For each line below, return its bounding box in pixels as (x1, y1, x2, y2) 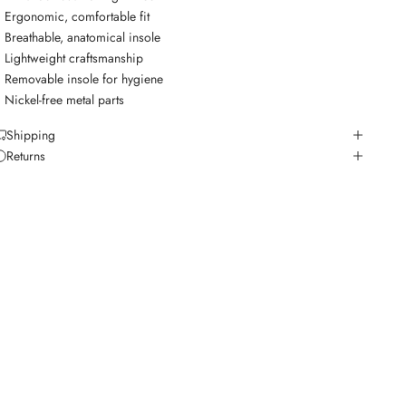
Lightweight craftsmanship (5, 48, 144, 67)
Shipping (6, 125, 56, 144)
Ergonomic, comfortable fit (5, 6, 150, 25)
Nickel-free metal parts (5, 90, 125, 109)
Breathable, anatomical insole (5, 27, 161, 46)
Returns (6, 146, 46, 165)
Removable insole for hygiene (5, 69, 164, 88)
